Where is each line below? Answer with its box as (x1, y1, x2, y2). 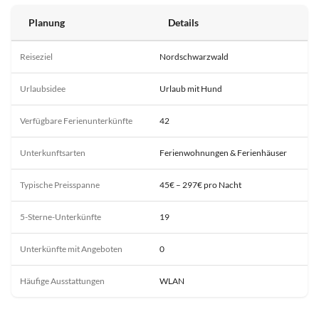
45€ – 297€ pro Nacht (159, 179, 241, 191)
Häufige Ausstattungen (20, 276, 105, 287)
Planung (28, 16, 65, 29)
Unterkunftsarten (20, 147, 85, 159)
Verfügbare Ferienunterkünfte (20, 115, 132, 127)
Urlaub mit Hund (159, 83, 222, 95)
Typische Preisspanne (20, 179, 100, 191)
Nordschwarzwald (159, 51, 229, 63)
